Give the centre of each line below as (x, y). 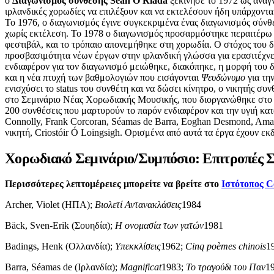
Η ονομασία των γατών (159, 226)
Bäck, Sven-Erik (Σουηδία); (60, 226)
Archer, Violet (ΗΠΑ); (50, 205)
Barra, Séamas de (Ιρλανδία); (62, 267)
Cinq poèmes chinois (226, 246)
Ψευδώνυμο (223, 77)
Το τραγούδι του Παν (226, 267)
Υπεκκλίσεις (138, 246)
